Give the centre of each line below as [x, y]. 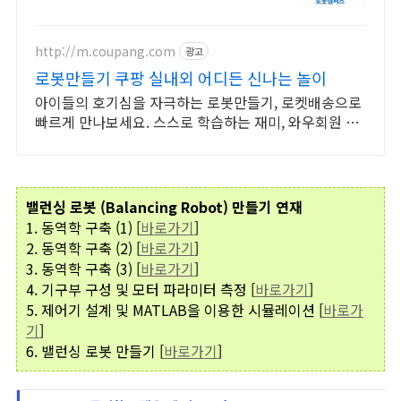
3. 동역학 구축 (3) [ [83, 269]
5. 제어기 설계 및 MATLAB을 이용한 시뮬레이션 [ [175, 310]
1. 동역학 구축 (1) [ [83, 227]
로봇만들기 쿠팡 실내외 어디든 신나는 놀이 [181, 78]
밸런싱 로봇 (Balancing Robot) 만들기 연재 [164, 207]
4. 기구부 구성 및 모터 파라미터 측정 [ [141, 289]
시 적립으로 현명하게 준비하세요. [136, 141]
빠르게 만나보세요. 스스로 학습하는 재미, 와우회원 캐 [197, 122]
